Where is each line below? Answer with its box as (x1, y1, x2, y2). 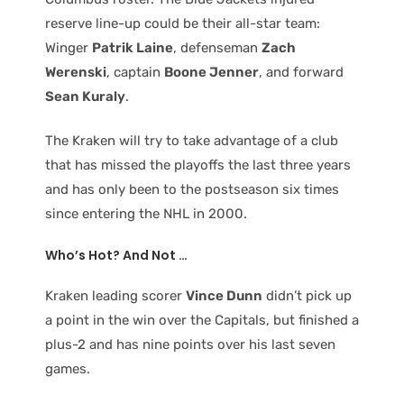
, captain (106, 63, 164, 80)
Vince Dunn (186, 288, 262, 305)
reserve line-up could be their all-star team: (45, 14, 320, 32)
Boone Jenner (164, 63, 259, 80)
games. (45, 361, 90, 378)
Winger (45, 39, 92, 56)
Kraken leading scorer (45, 288, 186, 305)
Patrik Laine (92, 39, 173, 56)
